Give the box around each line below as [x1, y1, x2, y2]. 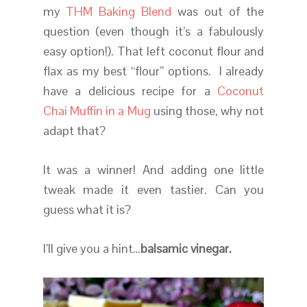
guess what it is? [42, 201, 131, 218]
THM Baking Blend [66, 3, 172, 20]
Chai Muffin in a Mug [42, 103, 151, 119]
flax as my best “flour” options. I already [42, 63, 265, 79]
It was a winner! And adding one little [42, 162, 265, 178]
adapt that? [42, 123, 106, 139]
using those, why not [150, 103, 265, 119]
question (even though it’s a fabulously [42, 23, 265, 40]
